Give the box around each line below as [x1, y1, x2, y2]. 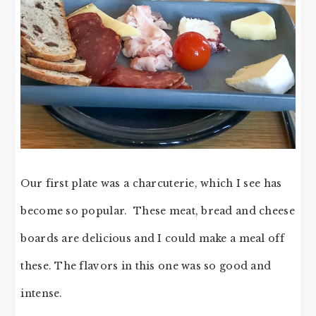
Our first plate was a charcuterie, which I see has [20, 177, 282, 190]
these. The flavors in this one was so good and [20, 260, 272, 273]
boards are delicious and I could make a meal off [20, 232, 284, 245]
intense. [20, 287, 63, 300]
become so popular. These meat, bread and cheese [20, 205, 295, 218]
